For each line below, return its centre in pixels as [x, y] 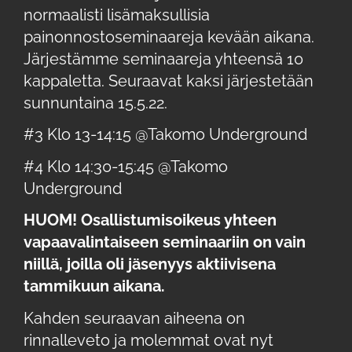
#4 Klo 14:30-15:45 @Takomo [126, 166]
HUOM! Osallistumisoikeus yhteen [150, 220]
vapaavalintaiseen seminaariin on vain [165, 242]
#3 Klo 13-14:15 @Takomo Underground [165, 134]
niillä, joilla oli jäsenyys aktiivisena [150, 264]
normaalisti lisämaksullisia [117, 15]
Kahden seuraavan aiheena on [134, 318]
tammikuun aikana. [94, 286]
